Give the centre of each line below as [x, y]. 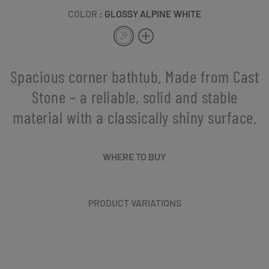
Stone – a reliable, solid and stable [134, 96]
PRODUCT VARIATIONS [134, 202]
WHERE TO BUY [134, 156]
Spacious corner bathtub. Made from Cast [134, 76]
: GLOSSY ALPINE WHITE [150, 13]
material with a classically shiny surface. [134, 117]
